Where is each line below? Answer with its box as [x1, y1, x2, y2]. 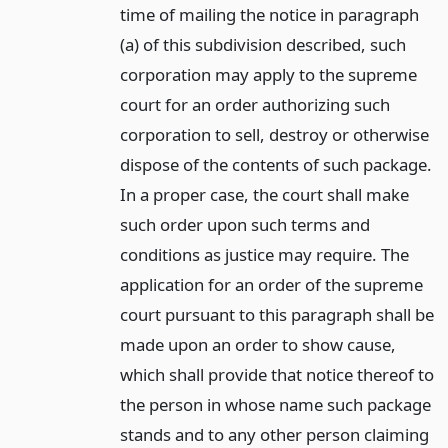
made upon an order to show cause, [119, 332, 396, 356]
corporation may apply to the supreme [119, 62, 417, 86]
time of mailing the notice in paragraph [119, 2, 419, 26]
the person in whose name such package [119, 392, 431, 416]
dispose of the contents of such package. [119, 152, 432, 176]
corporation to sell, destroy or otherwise [119, 122, 429, 146]
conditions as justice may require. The [119, 242, 409, 266]
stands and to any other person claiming [119, 422, 429, 446]
